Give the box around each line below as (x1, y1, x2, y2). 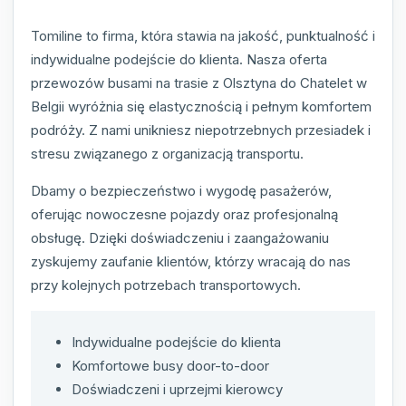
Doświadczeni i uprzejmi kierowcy (72, 380, 283, 398)
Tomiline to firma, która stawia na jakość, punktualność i (31, 26, 375, 44)
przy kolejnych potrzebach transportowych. (31, 275, 301, 294)
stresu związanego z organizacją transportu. (31, 144, 304, 162)
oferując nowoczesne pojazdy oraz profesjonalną (31, 205, 338, 223)
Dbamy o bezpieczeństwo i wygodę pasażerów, (31, 181, 332, 199)
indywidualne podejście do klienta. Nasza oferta (31, 50, 327, 68)
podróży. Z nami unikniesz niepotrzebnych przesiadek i (31, 121, 371, 139)
